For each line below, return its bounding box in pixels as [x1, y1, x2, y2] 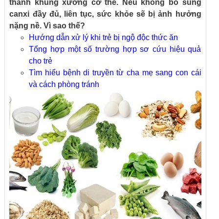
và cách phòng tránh [29, 80, 100, 88]
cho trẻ [29, 57, 53, 65]
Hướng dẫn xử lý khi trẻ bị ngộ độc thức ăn [29, 33, 178, 42]
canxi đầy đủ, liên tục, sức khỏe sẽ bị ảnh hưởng [9, 10, 201, 18]
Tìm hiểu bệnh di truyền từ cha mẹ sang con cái [29, 68, 201, 77]
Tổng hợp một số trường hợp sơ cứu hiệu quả [29, 45, 201, 53]
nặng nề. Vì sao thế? [9, 22, 86, 30]
